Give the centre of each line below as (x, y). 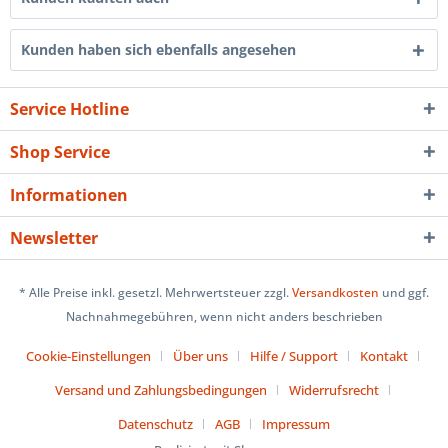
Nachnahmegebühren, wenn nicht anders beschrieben (224, 317)
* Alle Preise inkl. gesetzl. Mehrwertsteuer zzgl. (155, 293)
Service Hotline (69, 109)
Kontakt (383, 356)
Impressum (296, 424)
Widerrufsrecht (333, 390)
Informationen (69, 195)
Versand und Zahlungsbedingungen (160, 390)
